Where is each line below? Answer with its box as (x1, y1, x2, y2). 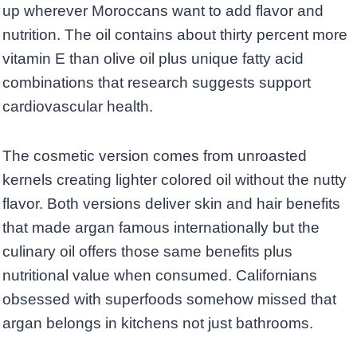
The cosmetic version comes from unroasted (2, 147, 307, 165)
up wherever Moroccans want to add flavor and (2, 2, 324, 20)
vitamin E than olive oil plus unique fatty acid (2, 50, 304, 68)
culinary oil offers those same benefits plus (2, 243, 292, 261)
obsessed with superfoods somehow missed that (2, 291, 336, 308)
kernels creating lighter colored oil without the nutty (2, 171, 347, 189)
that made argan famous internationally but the (2, 219, 320, 237)
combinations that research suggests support (2, 74, 311, 92)
